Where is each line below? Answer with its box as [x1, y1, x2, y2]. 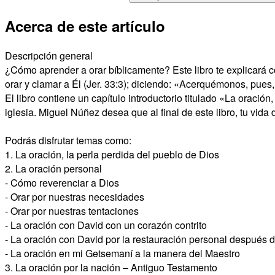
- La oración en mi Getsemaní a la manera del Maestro [5, 246, 240, 261]
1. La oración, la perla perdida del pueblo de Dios [5, 147, 219, 162]
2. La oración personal [5, 161, 102, 176]
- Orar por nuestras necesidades [5, 190, 144, 204]
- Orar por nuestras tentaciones [5, 204, 139, 219]
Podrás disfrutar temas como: [5, 133, 131, 148]
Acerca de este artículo [5, 15, 165, 37]
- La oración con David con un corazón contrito [5, 218, 207, 233]
